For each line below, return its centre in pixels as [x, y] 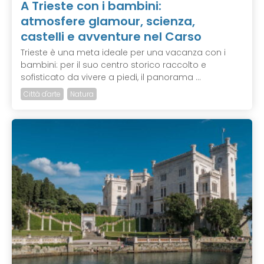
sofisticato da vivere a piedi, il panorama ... [111, 77]
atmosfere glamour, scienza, [108, 22]
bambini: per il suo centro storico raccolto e [113, 65]
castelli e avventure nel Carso [111, 37]
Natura [82, 94]
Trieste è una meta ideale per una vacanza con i [123, 53]
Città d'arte [42, 94]
